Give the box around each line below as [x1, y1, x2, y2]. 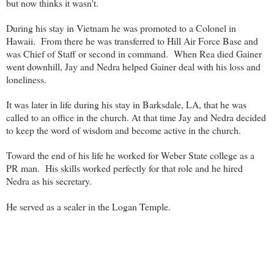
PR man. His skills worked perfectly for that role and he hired [6, 161, 243, 174]
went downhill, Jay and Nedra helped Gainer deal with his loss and [6, 59, 261, 73]
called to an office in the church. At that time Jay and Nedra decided [6, 110, 266, 124]
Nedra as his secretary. [6, 174, 95, 187]
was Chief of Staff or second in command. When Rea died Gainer [6, 46, 262, 60]
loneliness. [6, 72, 52, 86]
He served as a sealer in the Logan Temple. [6, 199, 174, 213]
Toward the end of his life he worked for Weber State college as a [6, 148, 254, 161]
